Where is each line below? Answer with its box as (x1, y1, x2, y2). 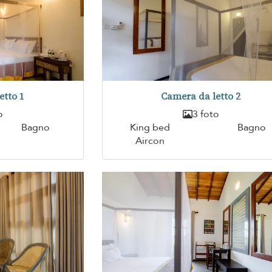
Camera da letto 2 (161, 90, 241, 103)
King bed (129, 121, 170, 135)
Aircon (135, 134, 165, 148)
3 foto (192, 107, 219, 121)
